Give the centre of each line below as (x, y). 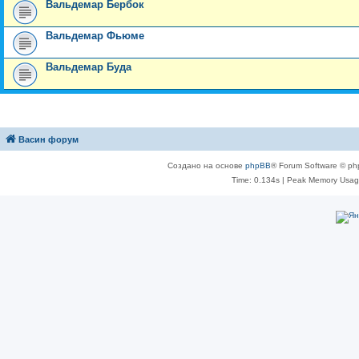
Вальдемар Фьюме (95, 36)
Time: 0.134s (255, 180)
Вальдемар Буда (89, 67)
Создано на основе (206, 165)
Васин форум (48, 139)
